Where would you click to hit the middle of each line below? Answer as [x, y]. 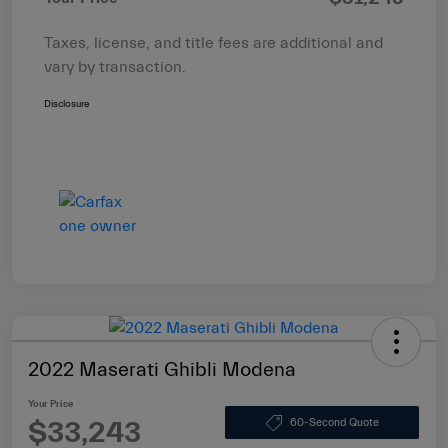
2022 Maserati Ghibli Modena [162, 369]
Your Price [50, 403]
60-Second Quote [334, 423]
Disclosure [66, 103]
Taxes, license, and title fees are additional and [213, 42]
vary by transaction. [115, 66]
